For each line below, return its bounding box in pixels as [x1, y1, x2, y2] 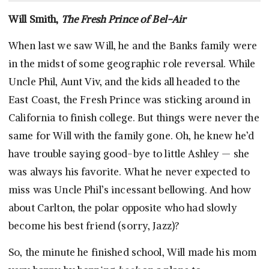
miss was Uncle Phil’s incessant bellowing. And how [8, 183, 252, 197]
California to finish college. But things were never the [8, 111, 259, 125]
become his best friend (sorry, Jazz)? [8, 219, 180, 233]
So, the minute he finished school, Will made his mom [8, 246, 257, 259]
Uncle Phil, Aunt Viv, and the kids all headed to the [8, 75, 241, 89]
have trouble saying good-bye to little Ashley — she [8, 147, 250, 161]
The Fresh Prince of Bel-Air [61, 13, 186, 26]
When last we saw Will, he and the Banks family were [8, 39, 258, 53]
